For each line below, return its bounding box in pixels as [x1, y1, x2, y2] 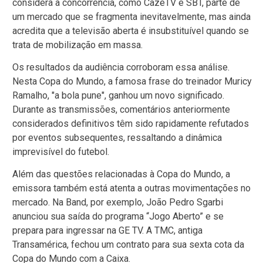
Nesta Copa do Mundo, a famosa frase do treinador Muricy [12, 75, 252, 87]
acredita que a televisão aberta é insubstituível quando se [12, 25, 249, 36]
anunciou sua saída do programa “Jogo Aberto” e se [12, 211, 224, 222]
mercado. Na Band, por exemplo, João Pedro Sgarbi [12, 197, 223, 208]
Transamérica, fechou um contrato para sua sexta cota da [12, 239, 244, 251]
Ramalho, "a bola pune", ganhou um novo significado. [12, 89, 224, 101]
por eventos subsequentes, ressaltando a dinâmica [12, 131, 222, 143]
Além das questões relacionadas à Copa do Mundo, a [12, 168, 230, 180]
